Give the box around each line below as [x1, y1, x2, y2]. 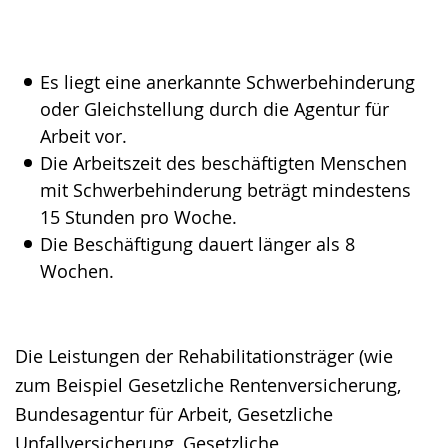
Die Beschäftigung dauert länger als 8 [40, 232, 355, 256]
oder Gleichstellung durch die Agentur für [40, 97, 389, 121]
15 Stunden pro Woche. [40, 205, 237, 229]
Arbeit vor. [40, 124, 127, 148]
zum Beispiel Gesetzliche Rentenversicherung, [15, 373, 401, 397]
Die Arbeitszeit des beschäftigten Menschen [40, 151, 407, 175]
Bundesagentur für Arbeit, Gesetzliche [15, 402, 333, 426]
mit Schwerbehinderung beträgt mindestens [40, 178, 411, 202]
